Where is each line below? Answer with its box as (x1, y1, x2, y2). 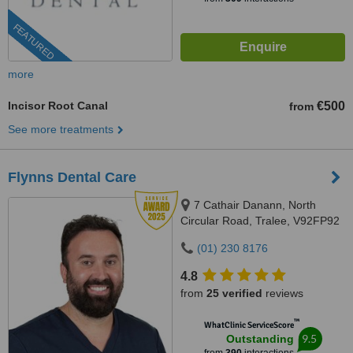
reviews (262, 287, 303, 299)
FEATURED (10, 21, 57, 63)
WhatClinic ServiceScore (203, 320, 294, 330)
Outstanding (225, 333, 294, 345)
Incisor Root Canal (8, 99, 108, 112)
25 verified (206, 287, 262, 299)
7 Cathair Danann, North (194, 199, 316, 211)
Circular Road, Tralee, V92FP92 (180, 214, 340, 227)
